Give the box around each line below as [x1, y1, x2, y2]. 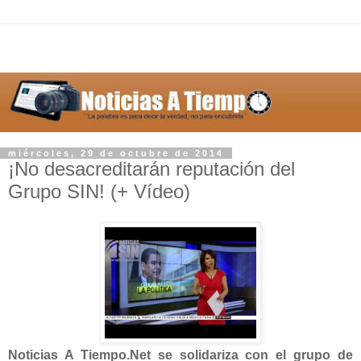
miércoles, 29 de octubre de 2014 [8, 147, 224, 158]
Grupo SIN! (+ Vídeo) [8, 180, 190, 202]
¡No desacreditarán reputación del [8, 157, 295, 180]
